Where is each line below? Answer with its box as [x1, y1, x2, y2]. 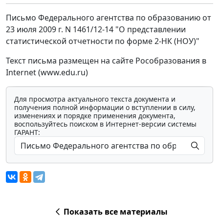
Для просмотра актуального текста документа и [14, 94, 175, 104]
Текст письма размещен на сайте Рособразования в [6, 55, 206, 66]
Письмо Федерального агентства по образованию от [6, 12, 211, 23]
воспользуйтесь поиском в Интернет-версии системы [14, 119, 197, 129]
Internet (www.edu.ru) [6, 67, 88, 78]
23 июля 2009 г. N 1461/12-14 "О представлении [6, 24, 186, 35]
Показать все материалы [63, 206, 168, 218]
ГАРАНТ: [14, 128, 40, 137]
